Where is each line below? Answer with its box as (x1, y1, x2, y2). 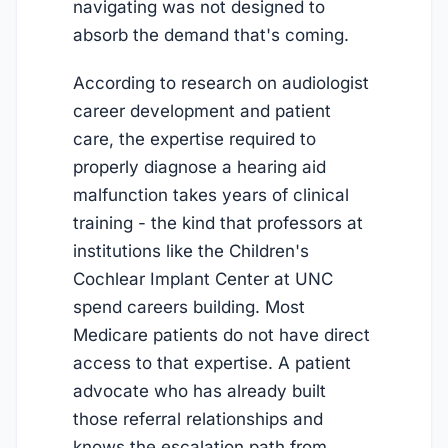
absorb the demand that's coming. (73, 24, 349, 45)
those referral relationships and (73, 409, 323, 430)
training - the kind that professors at (73, 213, 363, 234)
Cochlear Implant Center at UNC (73, 269, 333, 290)
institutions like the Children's (73, 241, 309, 262)
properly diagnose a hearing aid (73, 157, 326, 178)
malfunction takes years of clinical (73, 185, 349, 206)
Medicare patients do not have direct (73, 325, 370, 346)
